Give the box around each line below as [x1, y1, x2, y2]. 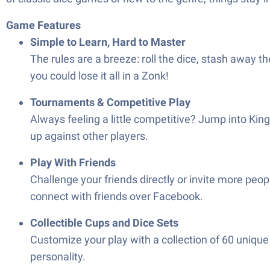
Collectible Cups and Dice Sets [30, 216, 178, 229]
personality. [30, 250, 86, 263]
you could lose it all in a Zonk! [30, 69, 169, 82]
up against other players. [30, 130, 148, 142]
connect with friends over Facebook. [30, 190, 203, 202]
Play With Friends [30, 156, 116, 169]
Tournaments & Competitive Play [30, 96, 190, 108]
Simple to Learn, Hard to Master [30, 36, 186, 48]
